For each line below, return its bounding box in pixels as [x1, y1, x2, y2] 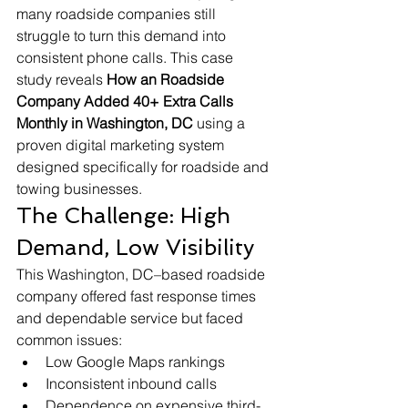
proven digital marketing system [16, 136, 228, 155]
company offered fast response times [16, 287, 260, 306]
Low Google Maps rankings [46, 352, 225, 372]
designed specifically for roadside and [16, 158, 272, 177]
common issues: [16, 331, 122, 350]
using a [193, 114, 249, 133]
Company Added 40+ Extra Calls [16, 92, 237, 111]
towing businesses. [16, 179, 142, 199]
